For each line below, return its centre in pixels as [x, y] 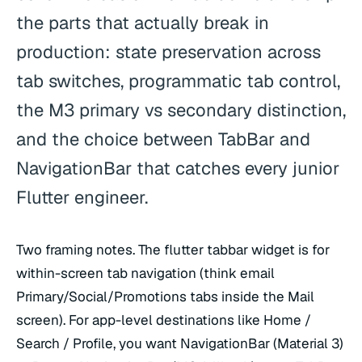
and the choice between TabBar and [163, 139]
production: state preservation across [168, 52]
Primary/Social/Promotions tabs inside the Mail [165, 297]
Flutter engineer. [82, 198]
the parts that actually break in [143, 23]
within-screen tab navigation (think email [145, 274]
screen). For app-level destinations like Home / [164, 320]
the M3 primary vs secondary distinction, [181, 110]
